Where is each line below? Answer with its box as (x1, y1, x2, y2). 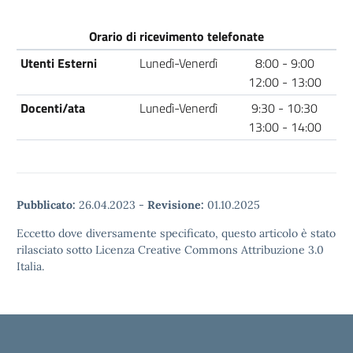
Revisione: (147, 198, 204, 212)
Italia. (17, 259, 44, 273)
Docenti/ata (20, 98, 85, 117)
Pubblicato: (17, 198, 76, 212)
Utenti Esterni (20, 54, 97, 72)
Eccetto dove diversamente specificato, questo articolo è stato (17, 226, 336, 240)
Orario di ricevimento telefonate (89, 27, 264, 46)
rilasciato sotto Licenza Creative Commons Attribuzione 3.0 (17, 243, 324, 257)
